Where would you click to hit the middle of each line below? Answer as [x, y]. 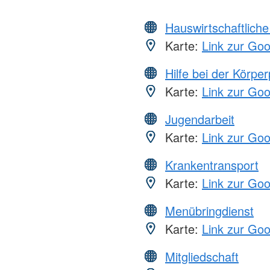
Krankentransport [212, 165]
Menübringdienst [209, 210]
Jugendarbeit [200, 119]
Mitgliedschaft [202, 256]
